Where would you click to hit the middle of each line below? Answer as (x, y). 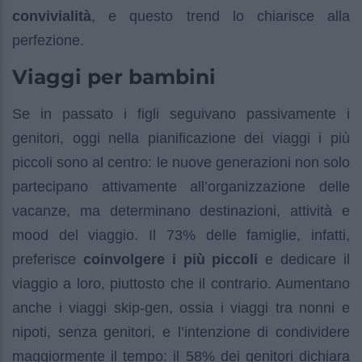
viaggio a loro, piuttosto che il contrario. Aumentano (181, 283)
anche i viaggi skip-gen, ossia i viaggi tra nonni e (181, 307)
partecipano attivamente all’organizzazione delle (181, 186)
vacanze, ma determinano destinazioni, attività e (181, 210)
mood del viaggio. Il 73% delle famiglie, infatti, (181, 235)
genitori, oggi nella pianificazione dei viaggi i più (181, 138)
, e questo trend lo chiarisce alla (221, 16)
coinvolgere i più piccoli (167, 259)
